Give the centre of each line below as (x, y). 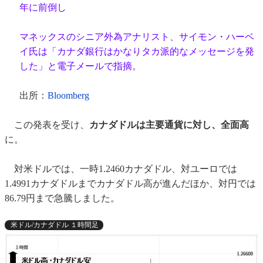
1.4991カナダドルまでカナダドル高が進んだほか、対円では (130, 184)
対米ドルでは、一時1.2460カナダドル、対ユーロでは (121, 169)
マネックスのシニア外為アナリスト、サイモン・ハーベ (137, 37)
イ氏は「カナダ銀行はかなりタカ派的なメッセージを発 (137, 52)
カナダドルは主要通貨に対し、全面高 (169, 125)
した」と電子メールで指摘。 (80, 66)
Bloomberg (68, 96)
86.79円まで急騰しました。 (62, 198)
